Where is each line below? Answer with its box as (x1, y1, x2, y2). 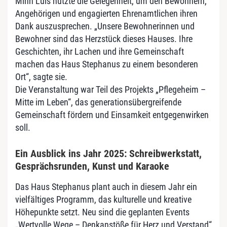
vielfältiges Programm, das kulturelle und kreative (15, 194, 192, 205)
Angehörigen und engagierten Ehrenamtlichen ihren (15, 8, 198, 19)
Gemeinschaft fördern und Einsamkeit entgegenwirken (15, 109, 209, 121)
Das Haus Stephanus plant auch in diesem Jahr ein (15, 181, 197, 193)
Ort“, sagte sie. (15, 71, 67, 83)
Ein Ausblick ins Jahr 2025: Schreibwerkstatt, (15, 147, 202, 160)
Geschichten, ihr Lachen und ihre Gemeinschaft (15, 46, 184, 57)
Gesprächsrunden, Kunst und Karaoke (15, 160, 169, 173)
